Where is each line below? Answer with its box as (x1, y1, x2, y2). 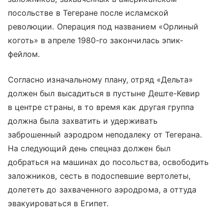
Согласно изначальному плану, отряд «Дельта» (8, 75, 193, 84)
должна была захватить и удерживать (8, 116, 158, 126)
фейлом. (8, 49, 40, 59)
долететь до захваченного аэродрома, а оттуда (8, 185, 197, 194)
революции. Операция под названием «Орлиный (8, 22, 199, 31)
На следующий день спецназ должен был (8, 143, 170, 153)
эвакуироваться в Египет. (8, 198, 109, 208)
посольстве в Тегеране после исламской (8, 8, 168, 18)
